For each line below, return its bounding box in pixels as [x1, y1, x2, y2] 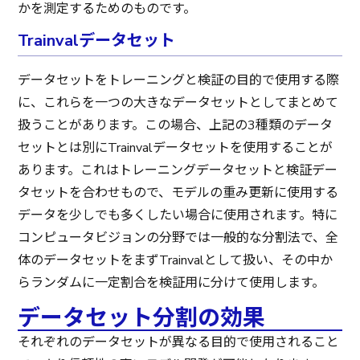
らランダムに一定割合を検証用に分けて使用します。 [18, 273, 325, 292]
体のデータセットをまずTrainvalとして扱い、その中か [18, 251, 333, 269]
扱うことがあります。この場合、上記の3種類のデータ [18, 116, 333, 134]
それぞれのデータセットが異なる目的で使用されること [18, 333, 340, 351]
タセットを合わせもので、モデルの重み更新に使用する [18, 183, 339, 202]
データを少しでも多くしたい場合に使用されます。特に [18, 206, 338, 224]
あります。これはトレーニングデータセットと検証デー [18, 161, 338, 179]
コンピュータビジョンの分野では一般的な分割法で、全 [18, 228, 339, 247]
